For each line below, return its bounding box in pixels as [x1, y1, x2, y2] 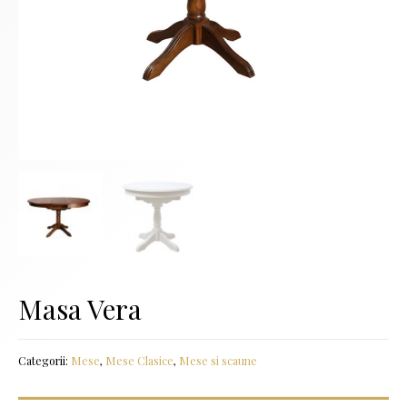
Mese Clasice [105, 353, 174, 369]
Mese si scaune [179, 353, 257, 369]
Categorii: [18, 353, 71, 369]
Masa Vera [18, 290, 142, 327]
